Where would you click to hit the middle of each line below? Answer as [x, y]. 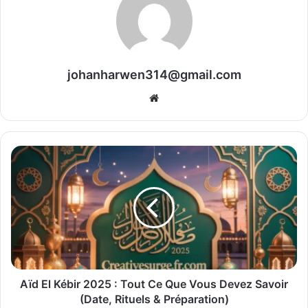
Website [178, 98]
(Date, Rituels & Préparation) [154, 299]
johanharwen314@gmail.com [154, 75]
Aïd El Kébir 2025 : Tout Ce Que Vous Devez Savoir [154, 284]
